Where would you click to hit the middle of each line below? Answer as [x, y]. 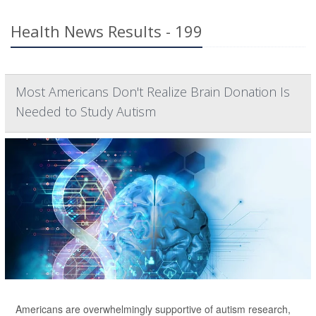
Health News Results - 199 [107, 31]
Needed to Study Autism [86, 112]
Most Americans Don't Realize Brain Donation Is [153, 92]
